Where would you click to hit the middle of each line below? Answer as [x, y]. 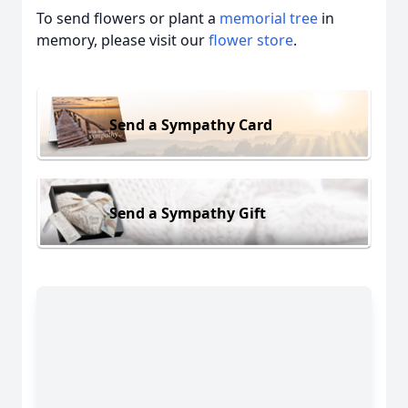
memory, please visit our [122, 40]
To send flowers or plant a [128, 18]
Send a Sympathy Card [191, 124]
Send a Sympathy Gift [188, 213]
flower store [251, 40]
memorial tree [269, 18]
